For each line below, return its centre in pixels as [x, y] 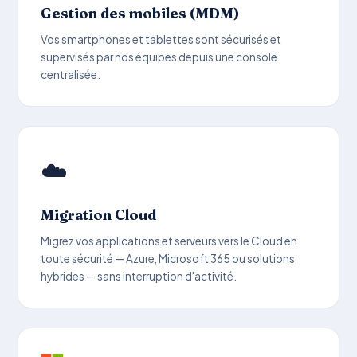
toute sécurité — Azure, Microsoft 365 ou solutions [168, 258]
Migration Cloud [99, 214]
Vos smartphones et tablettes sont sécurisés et [161, 39]
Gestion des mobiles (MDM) [140, 13]
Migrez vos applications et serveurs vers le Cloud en [169, 241]
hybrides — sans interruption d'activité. [139, 276]
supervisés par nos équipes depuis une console [159, 57]
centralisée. [71, 74]
